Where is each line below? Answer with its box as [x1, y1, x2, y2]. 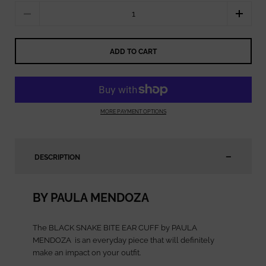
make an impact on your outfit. [33, 248, 141, 258]
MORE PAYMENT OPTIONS [100, 107, 166, 115]
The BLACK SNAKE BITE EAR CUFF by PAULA [33, 223, 197, 233]
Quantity [15, 2, 45, 12]
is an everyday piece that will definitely [73, 236, 214, 245]
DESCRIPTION [34, 153, 80, 162]
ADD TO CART [110, 47, 157, 56]
